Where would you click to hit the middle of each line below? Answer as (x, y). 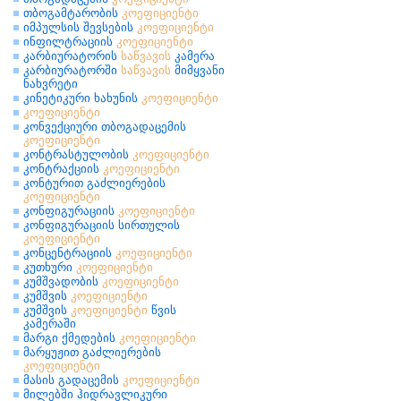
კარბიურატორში (72, 70)
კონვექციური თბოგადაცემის (105, 127)
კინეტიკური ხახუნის (82, 98)
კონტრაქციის (63, 169)
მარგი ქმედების (71, 338)
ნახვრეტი (51, 84)
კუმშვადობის (63, 282)
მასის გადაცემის (73, 380)
